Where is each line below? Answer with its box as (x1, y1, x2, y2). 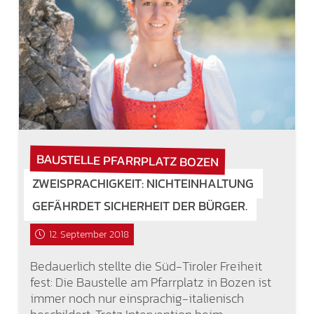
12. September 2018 (48, 227, 129, 243)
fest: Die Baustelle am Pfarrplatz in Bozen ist (29, 272, 271, 292)
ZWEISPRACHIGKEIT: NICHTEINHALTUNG (32, 174, 254, 193)
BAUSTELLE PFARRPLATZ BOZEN (36, 149, 219, 172)
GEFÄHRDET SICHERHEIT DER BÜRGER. (32, 196, 248, 216)
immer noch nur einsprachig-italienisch (29, 288, 244, 308)
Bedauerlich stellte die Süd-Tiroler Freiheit (29, 256, 262, 275)
